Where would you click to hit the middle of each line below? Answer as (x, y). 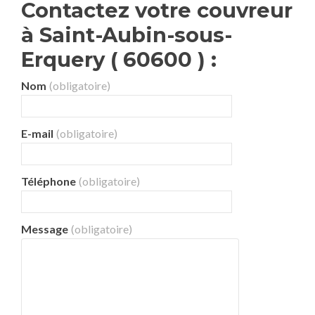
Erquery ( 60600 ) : (119, 59)
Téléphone (49, 181)
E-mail (37, 133)
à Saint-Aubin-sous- (127, 35)
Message (45, 229)
